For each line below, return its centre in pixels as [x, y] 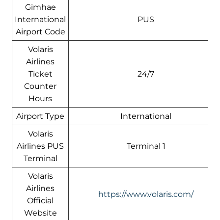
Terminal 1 [146, 146]
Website [40, 213]
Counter [40, 86]
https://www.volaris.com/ [146, 194]
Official [40, 200]
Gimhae [40, 7]
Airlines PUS [40, 146]
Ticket [40, 74]
